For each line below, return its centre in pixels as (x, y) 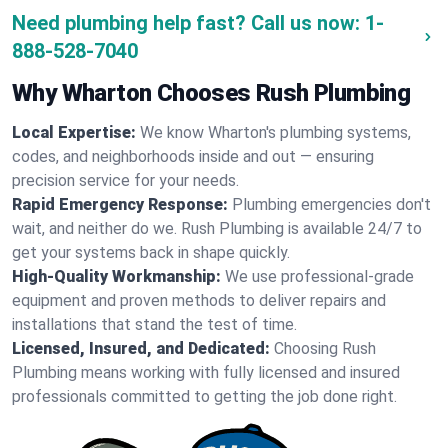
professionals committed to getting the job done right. (204, 396)
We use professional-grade (319, 276)
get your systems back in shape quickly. (151, 252)
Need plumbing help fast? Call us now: (186, 23)
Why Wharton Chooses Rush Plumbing (211, 93)
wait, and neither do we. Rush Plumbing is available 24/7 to (217, 228)
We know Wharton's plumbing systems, (275, 132)
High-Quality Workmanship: (116, 276)
